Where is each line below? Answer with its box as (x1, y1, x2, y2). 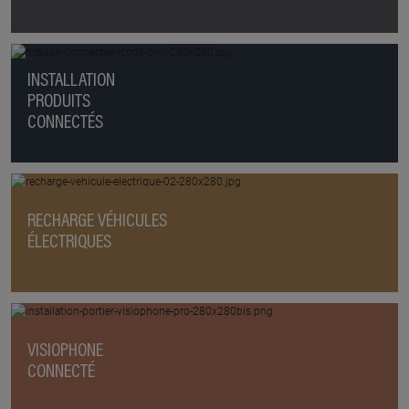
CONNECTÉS (26, 114, 103, 133)
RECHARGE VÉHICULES (26, 212, 167, 232)
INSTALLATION (26, 72, 115, 91)
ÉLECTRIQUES (26, 233, 111, 253)
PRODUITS (26, 93, 90, 112)
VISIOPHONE (26, 341, 103, 362)
